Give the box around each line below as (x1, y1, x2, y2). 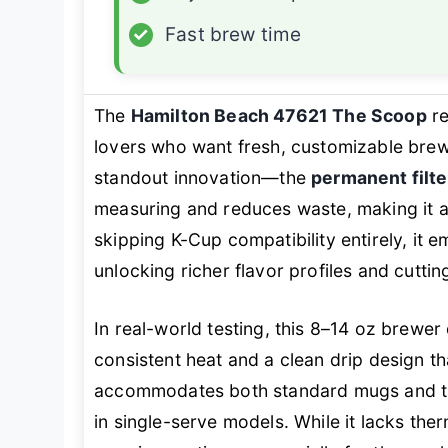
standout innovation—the (94, 167, 312, 189)
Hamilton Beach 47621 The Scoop (130, 105, 427, 127)
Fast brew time (165, 23, 302, 47)
